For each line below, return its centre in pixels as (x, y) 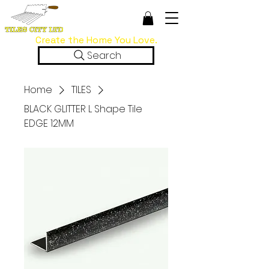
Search (104, 55)
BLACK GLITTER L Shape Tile (83, 109)
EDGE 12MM (49, 123)
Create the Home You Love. (96, 40)
